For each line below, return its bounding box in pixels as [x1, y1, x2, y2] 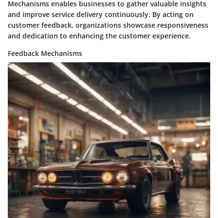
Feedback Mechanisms [8, 49, 82, 58]
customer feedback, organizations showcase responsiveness [8, 20, 208, 30]
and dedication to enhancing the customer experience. [8, 31, 191, 41]
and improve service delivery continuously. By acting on [8, 10, 194, 19]
